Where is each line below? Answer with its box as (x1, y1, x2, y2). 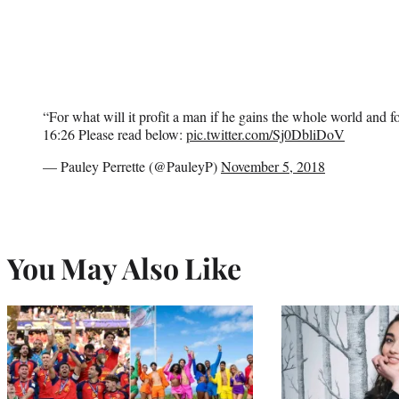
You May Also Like (7, 248, 241, 287)
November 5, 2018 (221, 156, 325, 175)
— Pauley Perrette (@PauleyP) (43, 156, 221, 175)
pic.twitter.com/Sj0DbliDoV (186, 124, 345, 143)
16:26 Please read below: (43, 124, 186, 143)
